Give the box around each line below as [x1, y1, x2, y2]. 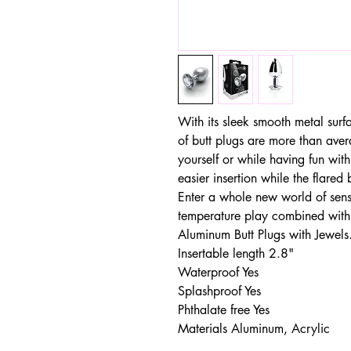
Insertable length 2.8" [178, 245, 294, 262]
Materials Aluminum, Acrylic [178, 320, 330, 337]
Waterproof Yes [178, 264, 259, 280]
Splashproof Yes [178, 283, 261, 299]
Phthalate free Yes [178, 302, 270, 318]
